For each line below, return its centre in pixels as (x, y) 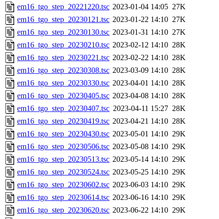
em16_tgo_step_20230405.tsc (63, 96)
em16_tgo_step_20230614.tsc (63, 197)
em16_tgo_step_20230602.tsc (63, 185)
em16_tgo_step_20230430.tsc (63, 134)
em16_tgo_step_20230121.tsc (63, 20)
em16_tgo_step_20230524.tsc (63, 172)
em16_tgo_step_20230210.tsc (63, 45)
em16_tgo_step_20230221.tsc (63, 58)
